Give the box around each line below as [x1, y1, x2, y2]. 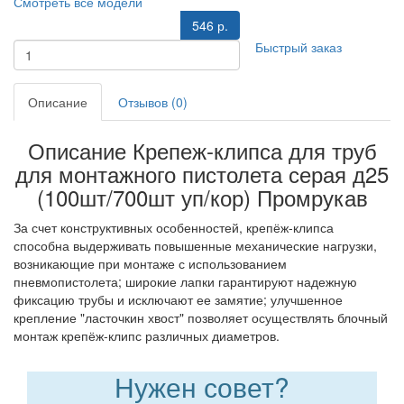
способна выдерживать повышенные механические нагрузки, [14, 236, 377, 254]
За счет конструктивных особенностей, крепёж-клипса [14, 218, 334, 236]
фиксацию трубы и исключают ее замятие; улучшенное [14, 290, 343, 308]
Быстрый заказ [255, 38, 342, 56]
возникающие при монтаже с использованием [14, 254, 287, 272]
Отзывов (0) [118, 93, 188, 111]
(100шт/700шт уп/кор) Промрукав [36, 181, 368, 213]
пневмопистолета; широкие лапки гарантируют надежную [14, 272, 357, 290]
